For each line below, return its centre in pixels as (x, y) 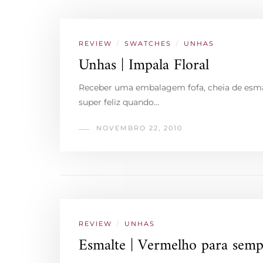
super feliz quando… (119, 102)
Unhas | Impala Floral (144, 65)
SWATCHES (148, 43)
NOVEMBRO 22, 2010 (139, 128)
